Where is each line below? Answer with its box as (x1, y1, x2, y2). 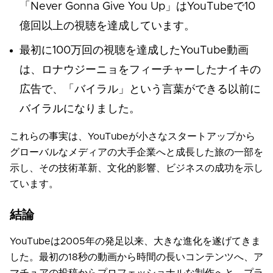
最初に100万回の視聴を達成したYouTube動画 (19, 45, 249, 57)
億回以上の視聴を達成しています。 (19, 21, 195, 32)
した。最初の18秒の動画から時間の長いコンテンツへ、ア (10, 252, 263, 263)
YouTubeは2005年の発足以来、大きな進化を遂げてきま (10, 236, 261, 247)
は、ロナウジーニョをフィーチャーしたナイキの (19, 65, 261, 76)
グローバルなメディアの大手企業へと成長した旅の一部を (10, 147, 263, 158)
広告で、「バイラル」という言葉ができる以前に (19, 84, 261, 96)
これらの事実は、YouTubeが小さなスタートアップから (10, 132, 255, 142)
